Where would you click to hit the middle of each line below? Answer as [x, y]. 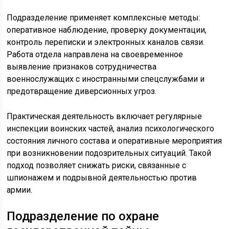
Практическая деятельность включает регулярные [105, 117]
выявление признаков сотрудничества [82, 67]
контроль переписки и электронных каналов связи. [106, 42]
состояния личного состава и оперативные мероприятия [114, 141]
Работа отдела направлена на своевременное [95, 55]
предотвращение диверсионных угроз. [82, 91]
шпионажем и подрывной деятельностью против [102, 178]
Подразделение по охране [83, 216]
